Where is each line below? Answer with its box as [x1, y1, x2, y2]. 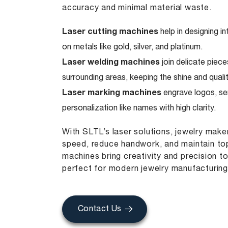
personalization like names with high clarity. [62, 105, 216, 112]
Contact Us [78, 205, 122, 213]
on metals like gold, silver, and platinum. [62, 44, 203, 51]
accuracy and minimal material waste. [62, 5, 212, 12]
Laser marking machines [62, 90, 161, 98]
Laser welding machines [62, 59, 160, 67]
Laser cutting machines [62, 28, 158, 37]
